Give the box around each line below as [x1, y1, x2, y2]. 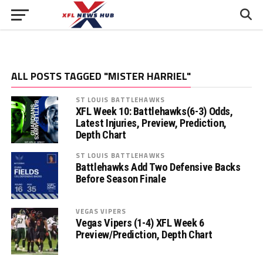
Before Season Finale [75, 173, 166, 185]
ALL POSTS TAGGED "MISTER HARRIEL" [11, 68, 191, 84]
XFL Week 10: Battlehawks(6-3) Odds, [75, 105, 233, 117]
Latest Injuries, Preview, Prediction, [75, 117, 227, 129]
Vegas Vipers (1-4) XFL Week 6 [75, 217, 204, 229]
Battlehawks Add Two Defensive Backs [75, 161, 241, 173]
